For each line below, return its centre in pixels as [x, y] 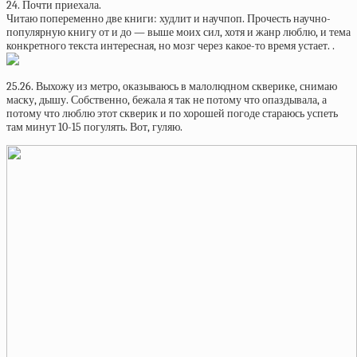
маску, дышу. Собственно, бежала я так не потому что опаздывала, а [167, 100]
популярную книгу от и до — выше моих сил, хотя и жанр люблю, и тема [178, 32]
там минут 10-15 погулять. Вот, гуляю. [94, 127]
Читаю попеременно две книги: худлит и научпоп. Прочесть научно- [169, 19]
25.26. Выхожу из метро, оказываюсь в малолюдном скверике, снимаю [172, 86]
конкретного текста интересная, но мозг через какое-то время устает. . [171, 46]
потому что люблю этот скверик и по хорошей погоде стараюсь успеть [172, 114]
